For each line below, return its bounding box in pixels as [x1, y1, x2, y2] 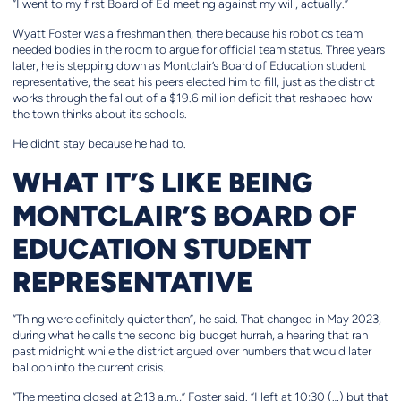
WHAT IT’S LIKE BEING [12, 165, 312, 200]
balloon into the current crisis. [12, 361, 166, 375]
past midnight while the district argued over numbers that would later [12, 345, 371, 359]
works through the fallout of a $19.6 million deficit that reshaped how [12, 91, 372, 106]
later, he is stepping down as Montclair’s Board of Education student [12, 59, 366, 73]
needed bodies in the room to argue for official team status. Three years [12, 43, 385, 57]
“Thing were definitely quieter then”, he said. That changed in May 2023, [12, 312, 381, 327]
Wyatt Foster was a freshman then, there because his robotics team [12, 27, 363, 41]
